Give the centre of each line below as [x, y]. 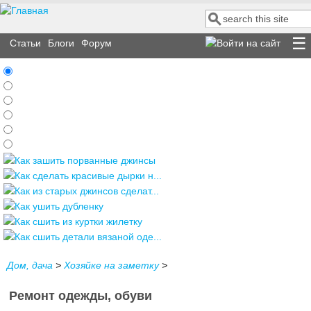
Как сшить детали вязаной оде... [88, 237]
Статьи [25, 43]
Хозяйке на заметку [111, 265]
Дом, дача [30, 265]
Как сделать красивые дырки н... [88, 176]
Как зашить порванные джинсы [85, 160]
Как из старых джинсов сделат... [87, 191]
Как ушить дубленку [59, 206]
